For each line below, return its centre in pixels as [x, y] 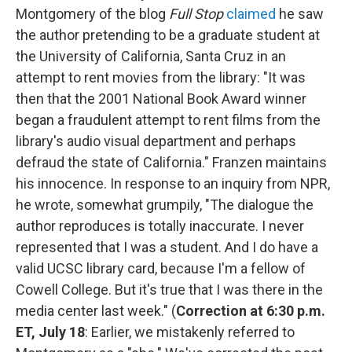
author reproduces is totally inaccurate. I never [160, 226]
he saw [300, 14]
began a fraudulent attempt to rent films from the [168, 120]
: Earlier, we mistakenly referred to [190, 332]
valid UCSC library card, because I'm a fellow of [161, 268]
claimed [251, 14]
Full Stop [196, 14]
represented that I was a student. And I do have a [167, 247]
